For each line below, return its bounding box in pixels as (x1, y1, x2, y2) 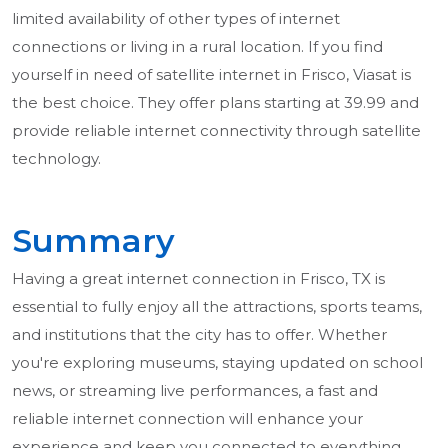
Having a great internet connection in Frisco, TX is (12, 269, 385, 289)
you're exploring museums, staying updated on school (12, 353, 423, 373)
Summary (12, 221, 175, 261)
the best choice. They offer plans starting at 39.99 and (12, 93, 419, 113)
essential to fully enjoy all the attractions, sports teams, (12, 297, 422, 317)
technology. (12, 149, 101, 169)
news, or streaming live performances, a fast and (12, 381, 378, 401)
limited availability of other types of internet (12, 9, 340, 29)
